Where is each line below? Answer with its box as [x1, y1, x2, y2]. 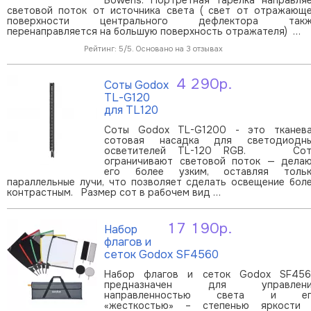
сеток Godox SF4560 [104, 246, 219, 262]
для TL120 [104, 102, 158, 117]
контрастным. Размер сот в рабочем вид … [7, 185, 221, 199]
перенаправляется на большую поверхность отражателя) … [7, 24, 301, 37]
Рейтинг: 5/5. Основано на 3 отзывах [84, 43, 223, 53]
